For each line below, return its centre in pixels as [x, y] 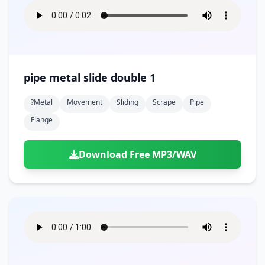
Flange [42, 120]
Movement [85, 102]
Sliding [127, 102]
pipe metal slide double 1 [133, 77]
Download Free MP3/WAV [137, 154]
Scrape [164, 102]
